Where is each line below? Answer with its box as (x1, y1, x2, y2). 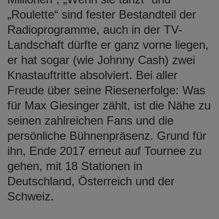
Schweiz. (7, 189, 54, 203)
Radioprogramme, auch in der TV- (7, 22, 182, 36)
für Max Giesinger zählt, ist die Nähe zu (7, 98, 211, 112)
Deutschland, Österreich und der (7, 174, 175, 188)
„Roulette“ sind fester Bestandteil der (7, 7, 196, 21)
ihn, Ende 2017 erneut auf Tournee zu (7, 144, 201, 157)
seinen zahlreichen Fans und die (7, 113, 174, 127)
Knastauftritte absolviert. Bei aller (7, 68, 177, 82)
